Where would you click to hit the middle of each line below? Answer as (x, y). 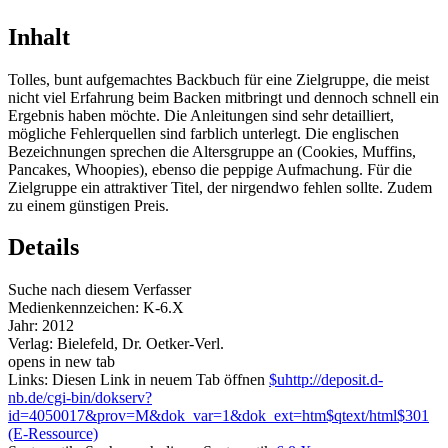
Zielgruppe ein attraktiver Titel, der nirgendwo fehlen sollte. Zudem (220, 187)
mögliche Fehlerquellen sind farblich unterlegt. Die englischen (203, 133)
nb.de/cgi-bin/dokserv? (80, 398)
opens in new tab (61, 362)
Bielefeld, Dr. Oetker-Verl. (140, 344)
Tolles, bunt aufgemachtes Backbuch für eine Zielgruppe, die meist (218, 79)
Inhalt (39, 36)
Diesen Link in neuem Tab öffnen (158, 380)
